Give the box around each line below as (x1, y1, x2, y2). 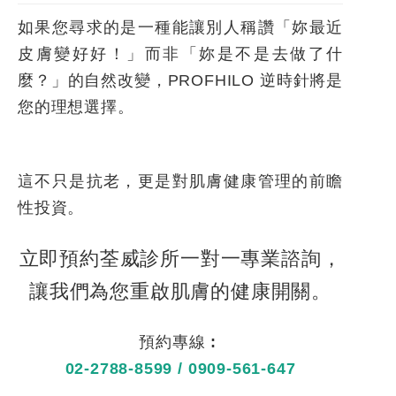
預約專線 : (139, 333, 222, 352)
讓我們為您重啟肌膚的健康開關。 (29, 280, 331, 303)
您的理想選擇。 (18, 98, 134, 117)
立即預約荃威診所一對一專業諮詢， (19, 247, 342, 270)
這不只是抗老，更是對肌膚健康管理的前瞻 (18, 172, 343, 191)
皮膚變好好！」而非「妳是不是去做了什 (18, 45, 343, 64)
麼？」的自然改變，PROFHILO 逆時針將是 (18, 72, 343, 90)
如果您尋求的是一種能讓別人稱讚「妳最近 (18, 19, 343, 37)
